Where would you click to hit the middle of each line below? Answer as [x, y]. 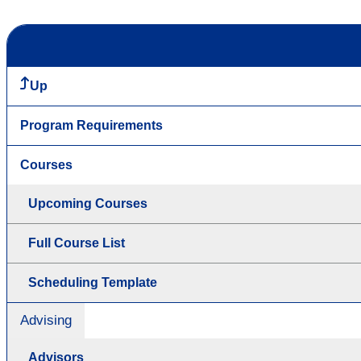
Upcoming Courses [88, 203]
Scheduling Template [93, 282]
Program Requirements [91, 125]
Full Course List [77, 243]
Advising [46, 320]
